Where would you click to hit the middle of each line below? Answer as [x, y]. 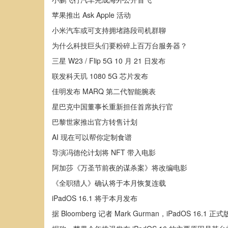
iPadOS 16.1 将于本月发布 [95, 198]
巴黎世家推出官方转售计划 [95, 122]
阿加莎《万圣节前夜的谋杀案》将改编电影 [120, 167]
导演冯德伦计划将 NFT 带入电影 [104, 152]
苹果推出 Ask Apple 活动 [91, 15]
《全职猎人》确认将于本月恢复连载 [109, 183]
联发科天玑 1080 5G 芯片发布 [100, 76]
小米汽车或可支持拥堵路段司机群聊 [109, 30]
